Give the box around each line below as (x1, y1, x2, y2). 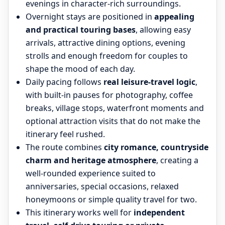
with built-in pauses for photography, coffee (26, 89, 193, 100)
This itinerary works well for (26, 207, 134, 218)
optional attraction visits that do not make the (26, 116, 200, 127)
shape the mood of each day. (26, 63, 135, 74)
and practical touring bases (26, 24, 136, 35)
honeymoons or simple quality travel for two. (26, 194, 197, 205)
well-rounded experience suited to (26, 168, 156, 179)
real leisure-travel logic (103, 76, 195, 87)
